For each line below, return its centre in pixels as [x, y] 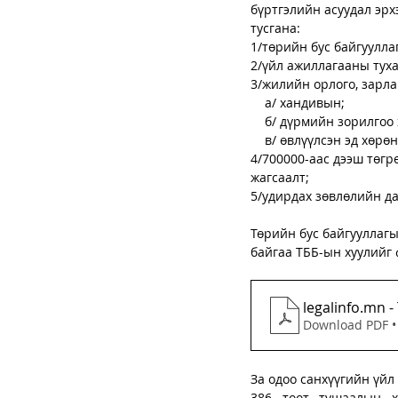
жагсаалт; [280, 177]
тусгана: [275, 28]
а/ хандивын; [305, 102]
